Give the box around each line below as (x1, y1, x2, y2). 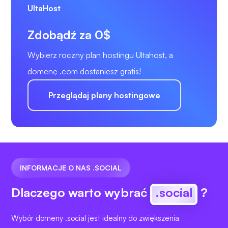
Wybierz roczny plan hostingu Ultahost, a (27, 49, 173, 60)
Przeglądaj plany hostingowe (48, 90, 160, 100)
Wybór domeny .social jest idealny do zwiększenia (11, 213, 179, 223)
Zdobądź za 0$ (27, 26, 110, 42)
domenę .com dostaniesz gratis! (27, 66, 141, 76)
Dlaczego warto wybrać (11, 184, 150, 200)
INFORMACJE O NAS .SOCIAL (20, 163, 122, 172)
